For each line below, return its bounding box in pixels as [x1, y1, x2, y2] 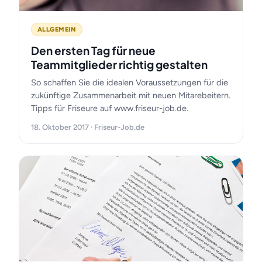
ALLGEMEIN [37, 26, 76, 33]
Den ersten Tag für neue [31, 43, 156, 57]
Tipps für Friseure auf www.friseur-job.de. [31, 103, 188, 113]
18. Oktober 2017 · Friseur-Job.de [31, 123, 144, 132]
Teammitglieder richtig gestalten [31, 57, 208, 71]
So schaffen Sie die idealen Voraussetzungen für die [31, 77, 228, 88]
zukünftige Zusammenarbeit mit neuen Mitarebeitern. [31, 90, 230, 101]
